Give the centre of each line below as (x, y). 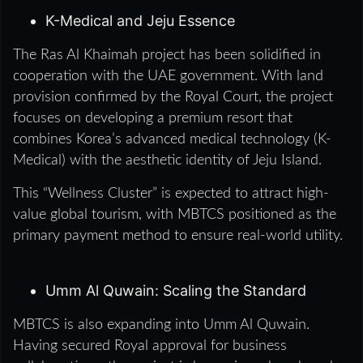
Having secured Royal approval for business (150, 346)
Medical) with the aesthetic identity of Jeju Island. (167, 161)
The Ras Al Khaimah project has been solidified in (167, 56)
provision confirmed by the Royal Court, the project (173, 98)
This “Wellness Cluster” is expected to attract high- (171, 194)
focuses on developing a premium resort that (153, 119)
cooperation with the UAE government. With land (168, 77)
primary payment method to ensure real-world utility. (178, 236)
